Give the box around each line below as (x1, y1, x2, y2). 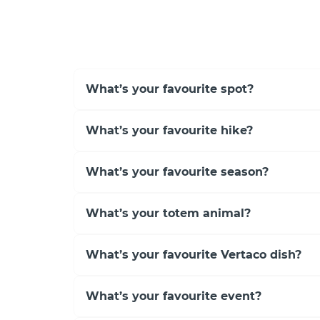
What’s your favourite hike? (86, 123, 253, 137)
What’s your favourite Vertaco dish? (86, 247, 301, 261)
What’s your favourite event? (86, 289, 261, 303)
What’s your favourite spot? (86, 81, 254, 96)
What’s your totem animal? (86, 206, 251, 220)
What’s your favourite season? (86, 164, 269, 179)
